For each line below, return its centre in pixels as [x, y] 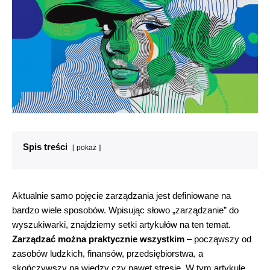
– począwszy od [218, 239]
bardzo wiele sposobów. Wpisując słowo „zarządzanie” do [125, 210]
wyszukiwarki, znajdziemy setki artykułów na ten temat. [121, 225]
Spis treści [45, 147]
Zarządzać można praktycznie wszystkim [98, 239]
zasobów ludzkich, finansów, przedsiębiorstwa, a [108, 254]
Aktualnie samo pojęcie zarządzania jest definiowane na [121, 196]
